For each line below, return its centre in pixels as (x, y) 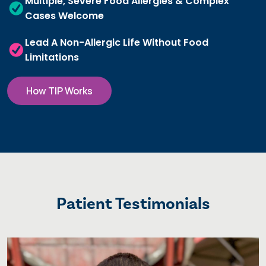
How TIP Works (59, 91)
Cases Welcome (64, 16)
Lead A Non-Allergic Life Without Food (117, 43)
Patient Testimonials (133, 204)
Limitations (52, 58)
